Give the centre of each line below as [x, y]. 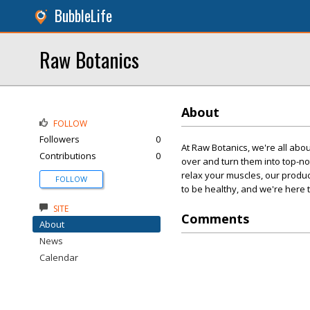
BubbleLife [83, 16]
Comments [215, 219]
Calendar [59, 257]
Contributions [68, 156]
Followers [60, 139]
